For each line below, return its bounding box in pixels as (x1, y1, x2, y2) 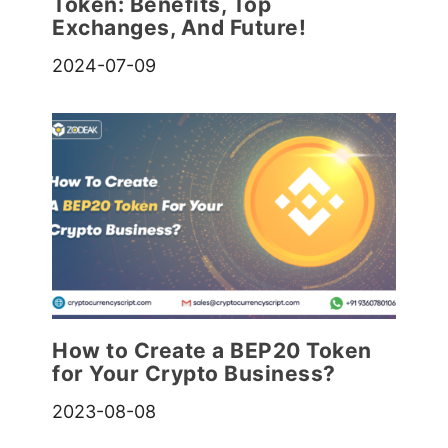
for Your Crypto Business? (52, 360, 336, 386)
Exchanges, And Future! (52, 15, 307, 41)
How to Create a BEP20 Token (52, 337, 372, 363)
